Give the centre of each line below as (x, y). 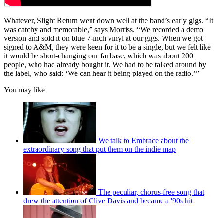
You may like (24, 90)
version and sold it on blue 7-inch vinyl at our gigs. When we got (103, 38)
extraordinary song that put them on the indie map (100, 149)
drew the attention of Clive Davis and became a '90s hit (108, 201)
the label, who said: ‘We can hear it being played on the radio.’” (101, 73)
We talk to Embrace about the (144, 141)
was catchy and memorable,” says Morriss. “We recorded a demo (104, 30)
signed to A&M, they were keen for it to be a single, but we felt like (107, 47)
